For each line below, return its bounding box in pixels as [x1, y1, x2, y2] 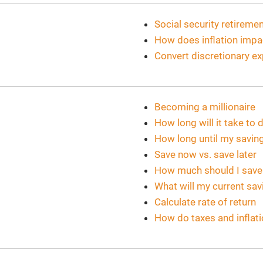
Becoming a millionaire [154, 101, 256, 113]
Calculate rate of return [154, 196, 257, 208]
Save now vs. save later [154, 149, 257, 161]
